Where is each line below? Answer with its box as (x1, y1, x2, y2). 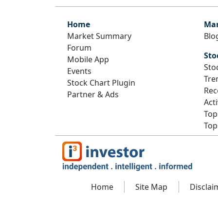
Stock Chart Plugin (67, 77, 135, 88)
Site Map (135, 182, 168, 192)
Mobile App (67, 54, 109, 65)
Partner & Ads (67, 89, 119, 100)
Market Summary (67, 30, 131, 41)
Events (67, 65, 91, 76)
